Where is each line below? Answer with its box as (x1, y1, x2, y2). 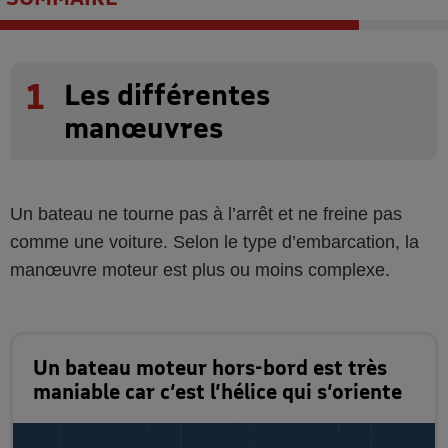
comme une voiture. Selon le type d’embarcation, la (10, 232, 419, 252)
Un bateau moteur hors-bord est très (33, 355, 387, 379)
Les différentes (64, 78, 270, 111)
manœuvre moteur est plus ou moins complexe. (10, 260, 390, 280)
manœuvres (64, 111, 223, 144)
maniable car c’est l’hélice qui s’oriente (33, 379, 402, 403)
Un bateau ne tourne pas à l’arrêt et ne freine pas (10, 204, 402, 224)
